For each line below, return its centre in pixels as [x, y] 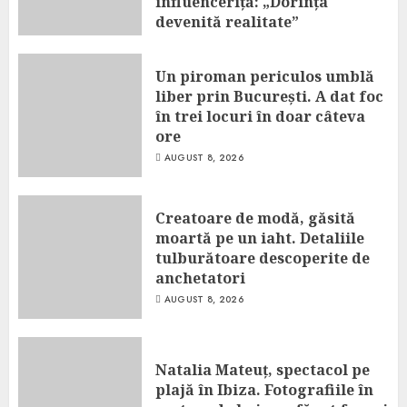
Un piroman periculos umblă [265, 76]
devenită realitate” [227, 22]
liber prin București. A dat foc [269, 96]
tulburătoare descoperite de [263, 258]
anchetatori [200, 278]
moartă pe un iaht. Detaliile [260, 238]
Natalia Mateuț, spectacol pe [263, 369]
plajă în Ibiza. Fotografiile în [264, 389]
